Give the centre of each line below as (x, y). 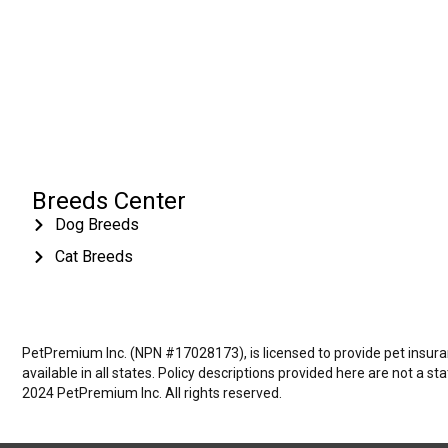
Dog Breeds (96, 225)
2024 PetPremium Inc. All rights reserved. (152, 393)
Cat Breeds (93, 257)
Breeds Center (109, 201)
